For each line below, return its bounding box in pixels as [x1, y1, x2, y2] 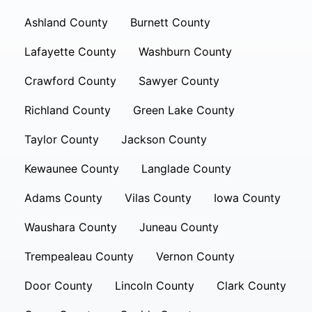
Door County [24, 279, 93, 292]
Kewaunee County [24, 162, 119, 175]
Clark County [217, 279, 286, 292]
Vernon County [156, 249, 235, 263]
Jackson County [121, 132, 207, 146]
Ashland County [24, 15, 108, 29]
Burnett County [130, 15, 210, 29]
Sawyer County [139, 74, 219, 88]
